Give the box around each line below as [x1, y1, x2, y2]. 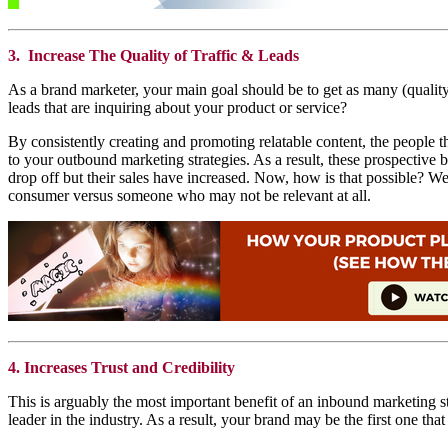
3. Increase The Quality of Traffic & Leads [8, 46, 299, 64]
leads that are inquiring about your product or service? [8, 98, 347, 116]
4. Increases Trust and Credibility [8, 358, 235, 376]
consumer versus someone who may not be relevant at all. [8, 186, 371, 204]
